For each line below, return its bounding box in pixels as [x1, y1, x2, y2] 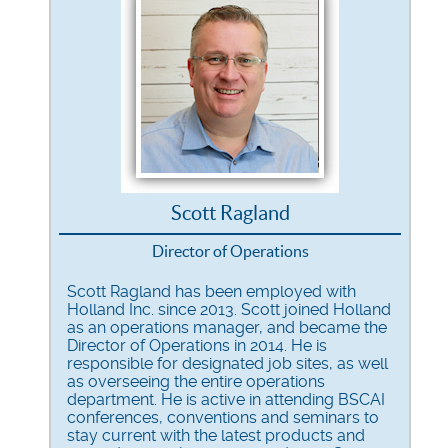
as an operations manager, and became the [67, 317, 387, 337]
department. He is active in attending [67, 389, 338, 409]
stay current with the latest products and [67, 425, 365, 445]
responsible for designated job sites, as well [67, 353, 388, 373]
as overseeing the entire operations [67, 371, 325, 391]
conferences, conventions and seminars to [67, 407, 379, 427]
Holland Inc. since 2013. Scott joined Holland [67, 299, 391, 319]
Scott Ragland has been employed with [67, 281, 356, 301]
